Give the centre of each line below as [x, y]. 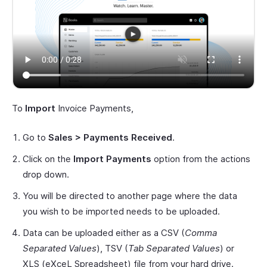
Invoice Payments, [94, 108]
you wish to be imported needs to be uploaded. [121, 211]
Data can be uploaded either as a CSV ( [104, 232]
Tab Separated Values [174, 248]
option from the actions [201, 159]
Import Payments [112, 159]
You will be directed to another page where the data [130, 195]
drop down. [46, 174]
